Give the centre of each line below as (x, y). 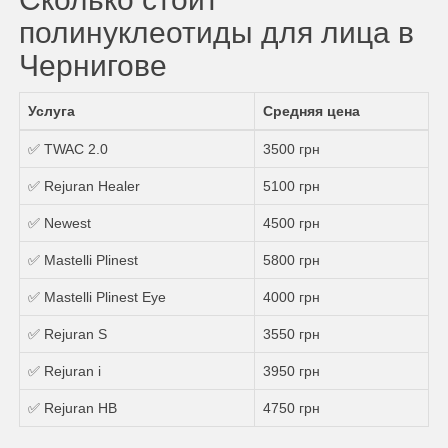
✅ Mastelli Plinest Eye (97, 296)
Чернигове (93, 65)
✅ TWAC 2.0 (68, 148)
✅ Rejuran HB (72, 407)
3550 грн (291, 333)
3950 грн (291, 370)
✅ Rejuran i (64, 370)
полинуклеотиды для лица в (216, 32)
